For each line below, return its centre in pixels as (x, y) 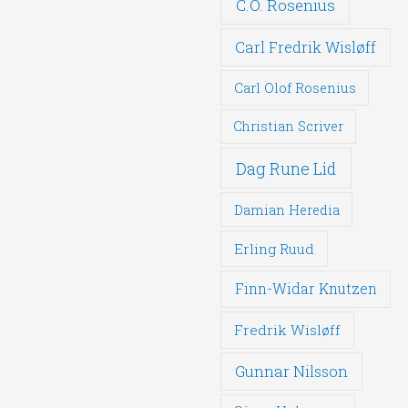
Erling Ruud (275, 248)
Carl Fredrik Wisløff (306, 47)
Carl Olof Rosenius (295, 87)
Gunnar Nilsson (292, 371)
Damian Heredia (286, 209)
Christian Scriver (289, 127)
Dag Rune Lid (286, 168)
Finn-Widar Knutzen (306, 289)
